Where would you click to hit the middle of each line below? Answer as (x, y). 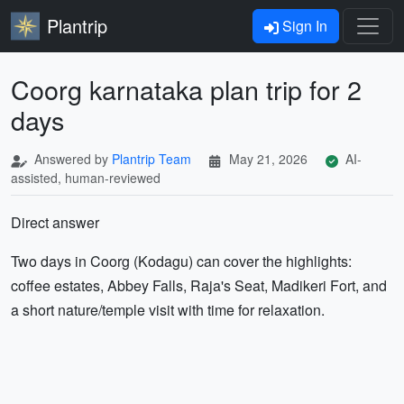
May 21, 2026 (268, 159)
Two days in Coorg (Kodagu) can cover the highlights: (181, 261)
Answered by (71, 159)
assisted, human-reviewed (86, 178)
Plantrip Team (151, 159)
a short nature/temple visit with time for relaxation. (168, 310)
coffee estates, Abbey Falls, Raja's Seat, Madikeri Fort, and (199, 285)
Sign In (303, 26)
